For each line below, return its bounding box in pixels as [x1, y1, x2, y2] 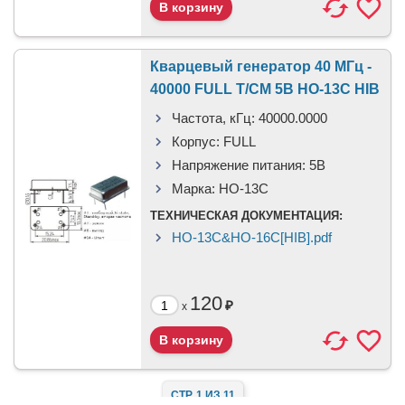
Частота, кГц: [172, 110, 255, 126]
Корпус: [172, 134, 220, 149]
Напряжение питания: [172, 157, 306, 173]
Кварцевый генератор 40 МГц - [150, 59, 372, 74]
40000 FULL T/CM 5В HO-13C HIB [150, 81, 380, 97]
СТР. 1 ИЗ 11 [170, 389, 235, 401]
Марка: [172, 181, 215, 196]
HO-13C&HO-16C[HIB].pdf [172, 230, 332, 245]
